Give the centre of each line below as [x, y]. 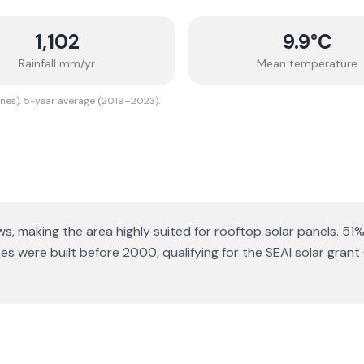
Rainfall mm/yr [57, 63]
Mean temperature [307, 63]
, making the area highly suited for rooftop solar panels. [175, 231]
